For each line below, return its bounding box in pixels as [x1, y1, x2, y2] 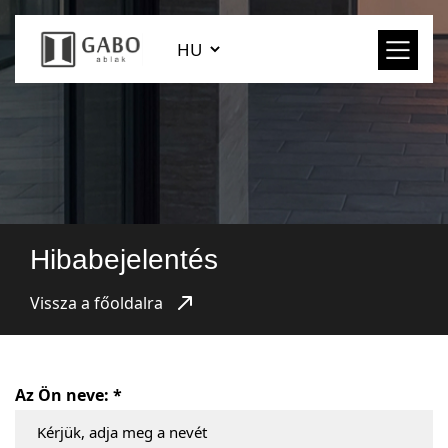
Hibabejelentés [30, 244, 218, 275]
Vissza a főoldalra [30, 292, 163, 314]
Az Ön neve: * [15, 384, 122, 406]
